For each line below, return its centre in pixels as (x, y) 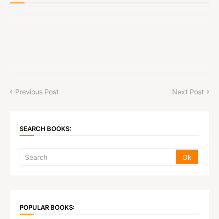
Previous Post (37, 92)
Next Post (188, 92)
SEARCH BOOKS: (45, 128)
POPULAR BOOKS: (47, 207)
